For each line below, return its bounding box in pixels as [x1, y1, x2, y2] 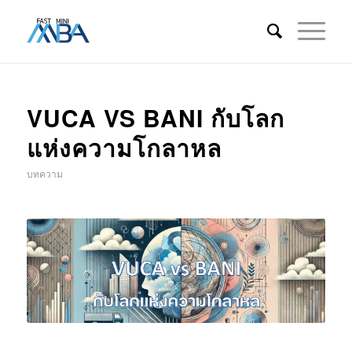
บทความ [26, 167, 63, 180]
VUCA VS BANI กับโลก [26, 101, 284, 134]
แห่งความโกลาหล [26, 130, 222, 164]
